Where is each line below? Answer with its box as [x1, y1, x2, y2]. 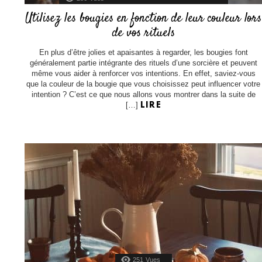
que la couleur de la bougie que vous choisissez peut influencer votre [26, 80, 261, 89]
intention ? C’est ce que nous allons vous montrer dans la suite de [31, 90, 256, 99]
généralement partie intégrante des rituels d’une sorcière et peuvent [29, 58, 257, 68]
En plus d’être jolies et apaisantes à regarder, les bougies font [39, 48, 248, 57]
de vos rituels [112, 24, 175, 42]
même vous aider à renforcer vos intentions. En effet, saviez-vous [31, 69, 256, 78]
